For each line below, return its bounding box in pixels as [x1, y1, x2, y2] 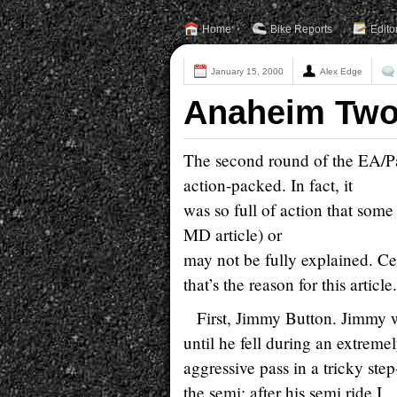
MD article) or [183, 223, 282, 245]
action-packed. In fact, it [183, 174, 353, 196]
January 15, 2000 [211, 66, 284, 76]
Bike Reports [270, 23, 332, 35]
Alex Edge [320, 66, 362, 76]
